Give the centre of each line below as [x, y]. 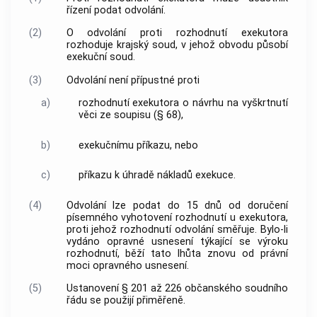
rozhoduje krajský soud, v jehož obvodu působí [177, 45]
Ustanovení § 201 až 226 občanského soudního [177, 289]
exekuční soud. [100, 57]
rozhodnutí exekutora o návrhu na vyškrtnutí [183, 103]
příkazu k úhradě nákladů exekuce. [157, 175]
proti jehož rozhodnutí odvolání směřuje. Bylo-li [177, 229]
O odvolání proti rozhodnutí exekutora [177, 33]
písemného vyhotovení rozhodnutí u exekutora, [177, 217]
